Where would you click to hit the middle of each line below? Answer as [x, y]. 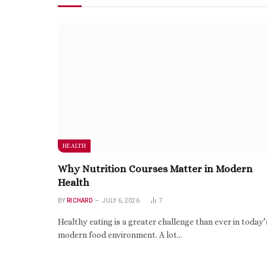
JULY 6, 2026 [121, 201]
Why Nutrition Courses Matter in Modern [155, 169]
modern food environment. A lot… [120, 235]
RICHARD [80, 201]
